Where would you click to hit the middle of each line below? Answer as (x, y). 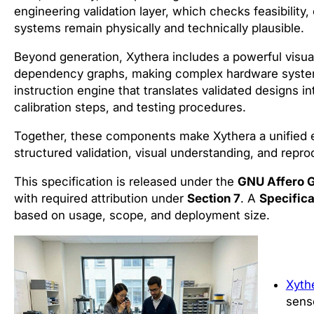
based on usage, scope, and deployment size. (142, 215)
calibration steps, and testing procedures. (130, 107)
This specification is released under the (126, 182)
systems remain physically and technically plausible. (159, 28)
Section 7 (214, 198)
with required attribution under (101, 198)
